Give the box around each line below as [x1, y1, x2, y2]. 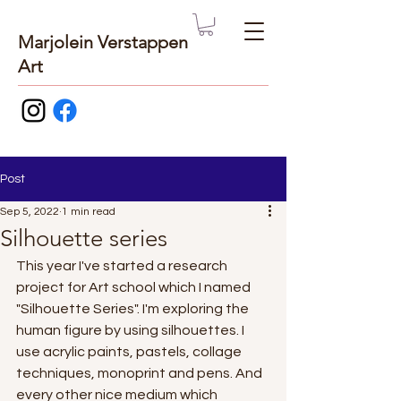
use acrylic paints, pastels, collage [16, 345, 244, 360]
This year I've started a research [16, 259, 230, 274]
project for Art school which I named [16, 280, 253, 295]
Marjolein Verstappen [18, 31, 188, 54]
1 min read [62, 206, 115, 218]
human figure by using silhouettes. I [16, 323, 247, 338]
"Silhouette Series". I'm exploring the [16, 302, 252, 317]
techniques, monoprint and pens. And [16, 366, 265, 381]
